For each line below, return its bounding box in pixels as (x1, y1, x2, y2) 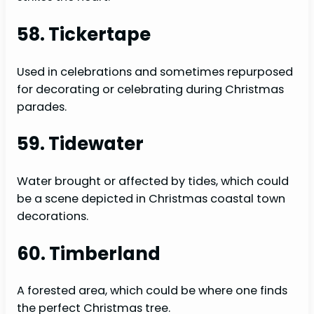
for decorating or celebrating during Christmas (17, 81, 284, 97)
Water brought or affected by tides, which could (17, 172, 289, 189)
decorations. (17, 207, 88, 224)
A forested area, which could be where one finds (17, 282, 287, 299)
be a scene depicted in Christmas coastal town (17, 190, 285, 207)
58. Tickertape (17, 21, 151, 47)
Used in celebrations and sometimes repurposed (17, 63, 293, 80)
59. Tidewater (17, 131, 144, 157)
